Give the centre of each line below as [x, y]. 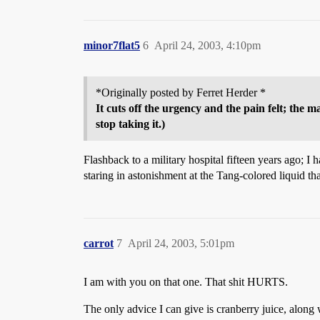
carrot [99, 243]
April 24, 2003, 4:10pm [207, 45]
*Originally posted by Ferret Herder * [181, 92]
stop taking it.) [130, 124]
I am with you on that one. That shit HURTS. [186, 282]
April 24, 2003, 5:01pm [181, 243]
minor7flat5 [112, 45]
